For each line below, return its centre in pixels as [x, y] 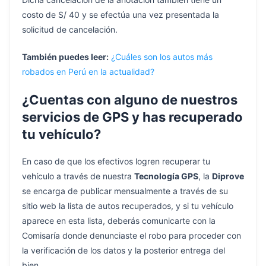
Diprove [228, 176]
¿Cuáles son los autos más [162, 56]
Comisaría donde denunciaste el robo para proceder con [132, 236]
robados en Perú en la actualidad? [88, 71]
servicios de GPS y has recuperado [132, 117]
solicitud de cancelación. [70, 29]
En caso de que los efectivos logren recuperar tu [116, 161]
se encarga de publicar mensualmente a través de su [125, 191]
